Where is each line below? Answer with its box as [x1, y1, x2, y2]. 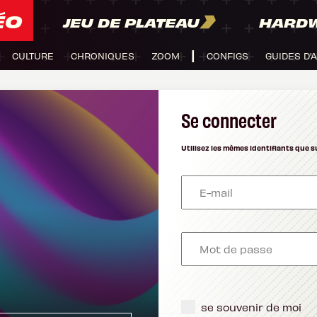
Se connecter [181, 106, 277, 132]
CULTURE [12, 50, 54, 61]
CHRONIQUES [71, 50, 134, 61]
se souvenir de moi [201, 300, 301, 313]
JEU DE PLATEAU [63, 13, 200, 30]
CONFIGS [207, 50, 248, 61]
